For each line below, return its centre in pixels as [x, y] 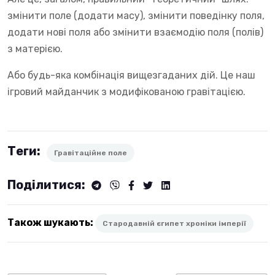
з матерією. [35, 48]
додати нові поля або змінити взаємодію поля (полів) [135, 32]
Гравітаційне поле [91, 153]
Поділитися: [48, 184]
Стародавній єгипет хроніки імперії [174, 223]
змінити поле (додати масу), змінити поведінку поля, [136, 15]
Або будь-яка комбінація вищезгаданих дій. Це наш [131, 75]
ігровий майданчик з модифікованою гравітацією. [126, 91]
